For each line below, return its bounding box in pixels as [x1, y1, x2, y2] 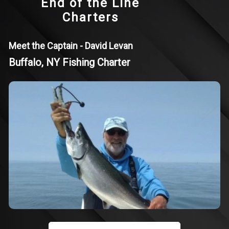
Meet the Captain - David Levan [9, 40, 133, 51]
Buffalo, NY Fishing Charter [9, 56, 130, 68]
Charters [62, 10, 119, 25]
